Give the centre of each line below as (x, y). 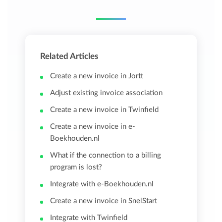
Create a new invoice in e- (93, 127)
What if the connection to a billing (106, 156)
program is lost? (76, 167)
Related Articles (69, 56)
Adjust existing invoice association (107, 93)
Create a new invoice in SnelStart (104, 201)
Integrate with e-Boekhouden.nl (102, 184)
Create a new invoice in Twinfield (105, 110)
